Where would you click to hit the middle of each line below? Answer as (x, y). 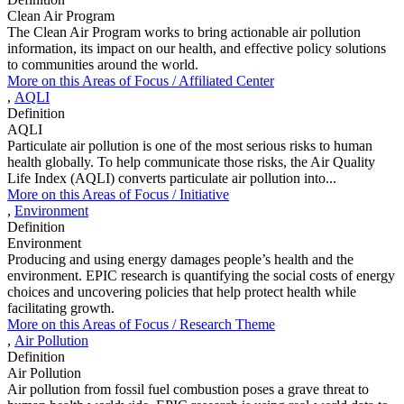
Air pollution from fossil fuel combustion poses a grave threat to (188, 390)
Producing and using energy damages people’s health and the (180, 260)
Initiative (204, 195)
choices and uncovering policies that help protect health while (182, 292)
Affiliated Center (226, 81)
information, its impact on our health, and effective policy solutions (197, 49)
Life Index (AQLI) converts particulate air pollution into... (172, 179)
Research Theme (227, 325)
